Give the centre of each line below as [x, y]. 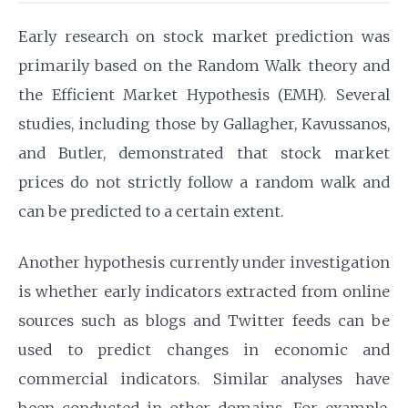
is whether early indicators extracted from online [204, 291]
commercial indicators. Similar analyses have [204, 379]
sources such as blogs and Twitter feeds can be [204, 321]
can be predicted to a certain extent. [151, 211]
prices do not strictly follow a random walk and [204, 182]
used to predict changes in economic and [204, 350]
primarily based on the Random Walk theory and [204, 66]
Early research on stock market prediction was [204, 36]
